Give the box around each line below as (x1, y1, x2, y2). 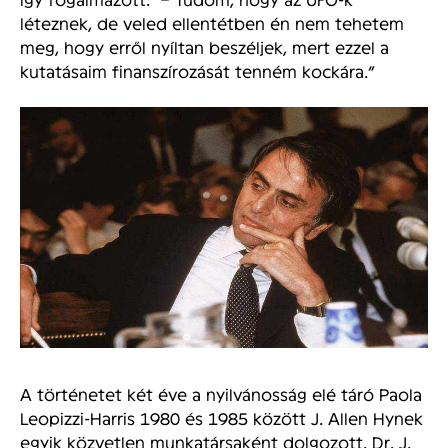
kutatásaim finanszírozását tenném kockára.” (20, 60, 375, 80)
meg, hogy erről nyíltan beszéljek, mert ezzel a (20, 36, 389, 56)
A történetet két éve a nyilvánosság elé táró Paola (20, 383, 422, 403)
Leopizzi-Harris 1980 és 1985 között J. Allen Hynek (20, 407, 423, 427)
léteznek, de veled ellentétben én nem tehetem (20, 12, 404, 32)
